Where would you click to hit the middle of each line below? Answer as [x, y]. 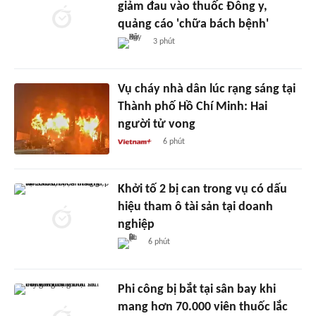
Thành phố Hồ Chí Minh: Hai [192, 107]
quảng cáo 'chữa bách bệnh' [193, 24]
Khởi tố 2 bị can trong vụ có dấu [202, 189]
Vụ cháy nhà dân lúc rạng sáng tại [206, 89]
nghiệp [136, 224]
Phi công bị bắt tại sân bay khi [196, 289]
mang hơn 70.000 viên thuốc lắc [202, 307]
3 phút [164, 41]
